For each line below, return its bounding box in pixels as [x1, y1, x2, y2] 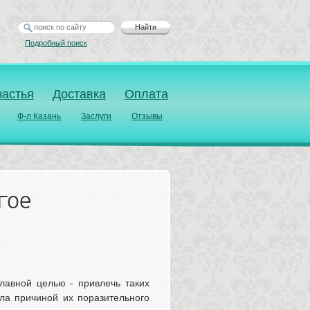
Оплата [125, 86, 168, 101]
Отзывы [131, 111, 163, 121]
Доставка [53, 86, 106, 101]
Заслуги [81, 111, 111, 121]
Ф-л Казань [17, 111, 61, 121]
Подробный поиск [25, 39, 87, 47]
